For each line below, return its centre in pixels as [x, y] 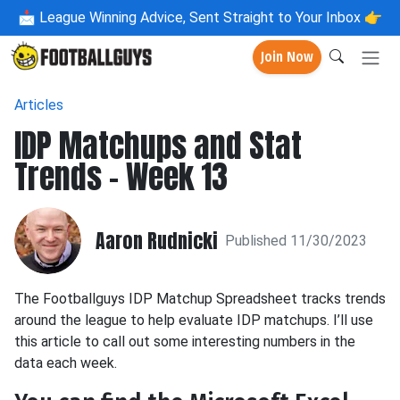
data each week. [66, 363]
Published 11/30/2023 [296, 240]
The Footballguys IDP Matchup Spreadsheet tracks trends [200, 299]
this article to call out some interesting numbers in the [185, 342]
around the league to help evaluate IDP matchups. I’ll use [194, 320]
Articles [39, 105]
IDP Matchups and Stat [158, 146]
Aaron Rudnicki [157, 240]
